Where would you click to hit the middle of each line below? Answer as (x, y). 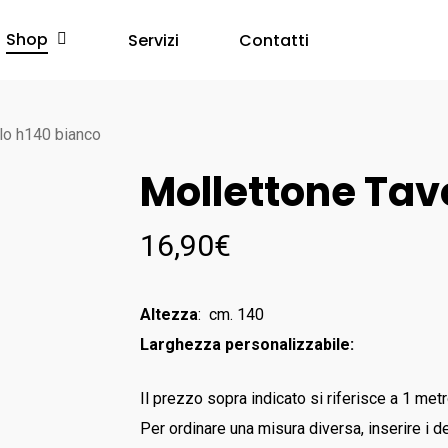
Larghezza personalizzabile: (247, 344)
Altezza (169, 314)
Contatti (273, 40)
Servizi (153, 40)
